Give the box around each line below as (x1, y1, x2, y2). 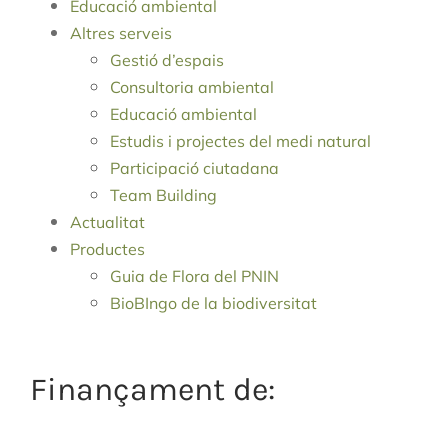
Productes (70, 239, 145, 260)
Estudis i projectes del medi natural (110, 131, 371, 152)
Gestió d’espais (110, 50, 224, 71)
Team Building (110, 185, 217, 206)
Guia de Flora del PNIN (110, 266, 279, 287)
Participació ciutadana (110, 158, 279, 179)
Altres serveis (70, 23, 172, 44)
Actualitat (70, 212, 145, 233)
